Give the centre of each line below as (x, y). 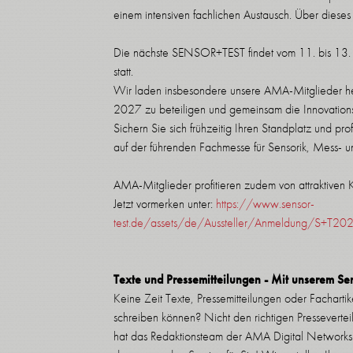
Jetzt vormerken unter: (165, 204)
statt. (123, 71)
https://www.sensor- (265, 204)
